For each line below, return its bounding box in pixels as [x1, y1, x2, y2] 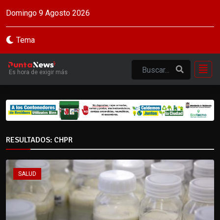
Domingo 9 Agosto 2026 [6, 8, 90, 18]
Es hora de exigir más [9, 68, 68, 76]
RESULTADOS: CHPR [6, 135, 73, 145]
